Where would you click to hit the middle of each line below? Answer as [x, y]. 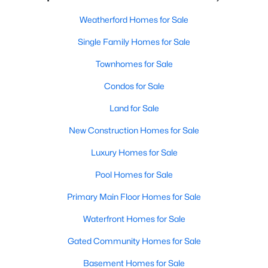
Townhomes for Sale [134, 64]
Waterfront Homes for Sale [134, 219]
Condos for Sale [134, 86]
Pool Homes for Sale [134, 174]
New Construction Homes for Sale [134, 130]
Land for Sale [134, 108]
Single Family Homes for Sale [134, 42]
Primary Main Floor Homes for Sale [134, 197]
